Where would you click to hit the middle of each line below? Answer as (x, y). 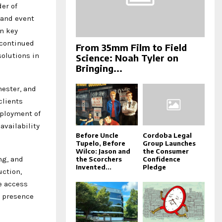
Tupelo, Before (101, 143)
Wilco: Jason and (103, 151)
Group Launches (169, 143)
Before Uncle (97, 135)
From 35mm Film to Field (131, 48)
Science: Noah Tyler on (127, 58)
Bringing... (99, 68)
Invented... (94, 167)
